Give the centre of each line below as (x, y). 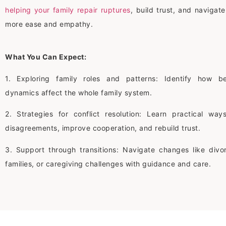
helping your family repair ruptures (68, 10)
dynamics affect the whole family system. (78, 92)
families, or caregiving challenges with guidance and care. (108, 163)
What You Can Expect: (46, 57)
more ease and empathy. (49, 24)
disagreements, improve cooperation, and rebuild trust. (103, 128)
